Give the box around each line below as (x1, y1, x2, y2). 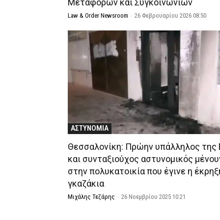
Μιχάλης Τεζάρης (68, 193, 115, 201)
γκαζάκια (68, 178, 104, 189)
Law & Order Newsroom (68, 11, 128, 19)
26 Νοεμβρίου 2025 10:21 (121, 193, 186, 201)
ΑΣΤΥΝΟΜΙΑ (71, 124, 109, 133)
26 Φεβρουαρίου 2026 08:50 (135, 11, 206, 19)
